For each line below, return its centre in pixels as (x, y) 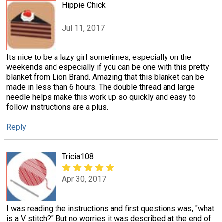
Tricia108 (78, 157)
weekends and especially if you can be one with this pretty (108, 67)
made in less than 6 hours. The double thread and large (101, 87)
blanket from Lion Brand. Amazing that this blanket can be (105, 77)
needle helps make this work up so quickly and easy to (101, 97)
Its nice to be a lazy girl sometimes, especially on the (99, 57)
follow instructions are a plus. (57, 107)
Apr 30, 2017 (84, 179)
